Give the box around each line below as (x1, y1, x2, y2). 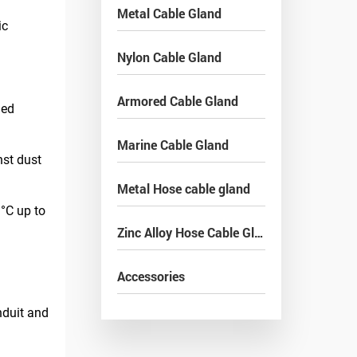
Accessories (117, 268, 185, 284)
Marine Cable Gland (117, 136, 229, 153)
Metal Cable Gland (117, 5, 222, 22)
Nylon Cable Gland (117, 49, 222, 65)
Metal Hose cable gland (117, 180, 250, 197)
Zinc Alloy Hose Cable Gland (254, 224, 264, 241)
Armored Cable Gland (117, 92, 238, 109)
